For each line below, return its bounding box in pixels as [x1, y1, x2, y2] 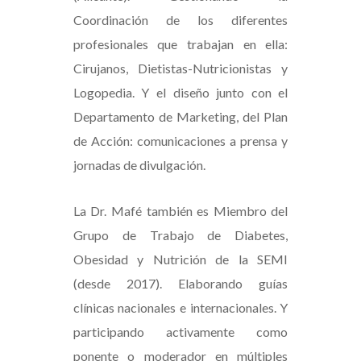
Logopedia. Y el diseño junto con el [73, 84, 288, 100]
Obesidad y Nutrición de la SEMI [73, 251, 288, 267]
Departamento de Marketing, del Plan [73, 108, 288, 124]
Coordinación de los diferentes [73, 11, 288, 27]
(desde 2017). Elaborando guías [73, 275, 288, 291]
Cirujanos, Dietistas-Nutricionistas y [73, 60, 288, 76]
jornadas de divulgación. [73, 156, 205, 172]
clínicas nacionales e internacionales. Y [73, 299, 288, 315]
